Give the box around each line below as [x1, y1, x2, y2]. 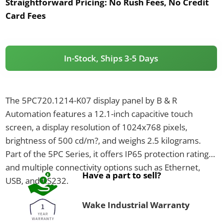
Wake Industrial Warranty [82, 199, 190, 211]
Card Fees [5, 9, 46, 21]
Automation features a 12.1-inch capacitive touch [5, 108, 193, 119]
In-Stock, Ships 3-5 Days [64, 52, 158, 64]
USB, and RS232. [5, 174, 68, 186]
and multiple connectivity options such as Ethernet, [5, 161, 200, 173]
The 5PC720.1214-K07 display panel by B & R [5, 94, 177, 106]
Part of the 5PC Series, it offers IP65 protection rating [5, 148, 209, 160]
